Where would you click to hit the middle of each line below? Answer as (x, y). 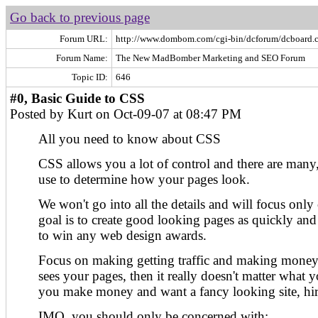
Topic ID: (90, 77)
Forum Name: (82, 58)
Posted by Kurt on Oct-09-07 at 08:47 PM (126, 114)
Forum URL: (84, 39)
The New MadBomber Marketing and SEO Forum (210, 58)
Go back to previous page (80, 17)
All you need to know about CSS (130, 139)
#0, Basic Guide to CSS (77, 98)
